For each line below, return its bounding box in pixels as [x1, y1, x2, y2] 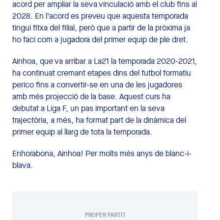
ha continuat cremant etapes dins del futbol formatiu [12, 67, 191, 78]
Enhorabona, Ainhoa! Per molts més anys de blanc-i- [12, 148, 192, 159]
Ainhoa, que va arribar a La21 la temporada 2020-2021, [12, 55, 197, 66]
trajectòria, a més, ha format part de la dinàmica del [12, 114, 186, 125]
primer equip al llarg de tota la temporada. [12, 126, 152, 137]
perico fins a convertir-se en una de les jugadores [12, 79, 182, 90]
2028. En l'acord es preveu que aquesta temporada [12, 10, 188, 21]
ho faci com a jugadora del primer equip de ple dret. [12, 34, 188, 45]
